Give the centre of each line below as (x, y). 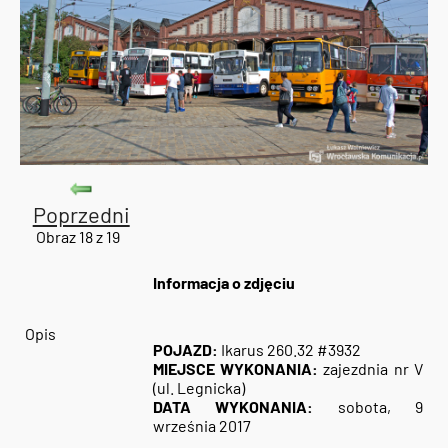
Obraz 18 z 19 (81, 236)
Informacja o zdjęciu (224, 283)
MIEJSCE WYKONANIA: (235, 369)
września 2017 (201, 426)
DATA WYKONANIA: (233, 407)
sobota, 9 (368, 407)
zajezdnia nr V (371, 369)
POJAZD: (185, 350)
